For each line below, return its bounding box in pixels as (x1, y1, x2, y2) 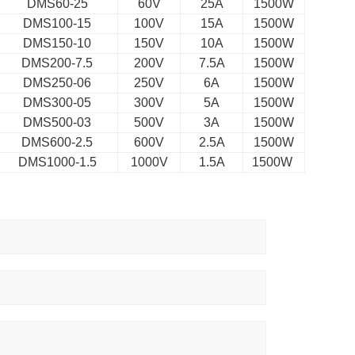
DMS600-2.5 (21, 136, 94, 149)
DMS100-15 (23, 17, 92, 30)
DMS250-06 (23, 76, 92, 90)
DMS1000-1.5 (17, 155, 97, 169)
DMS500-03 (23, 116, 92, 129)
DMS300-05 (23, 96, 92, 109)
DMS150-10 (23, 36, 92, 50)
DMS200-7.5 (21, 56, 94, 70)
